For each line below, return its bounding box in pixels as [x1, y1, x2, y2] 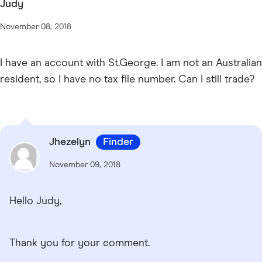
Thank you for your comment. [9, 237, 150, 249]
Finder [103, 136, 133, 147]
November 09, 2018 [49, 160, 120, 169]
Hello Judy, [9, 195, 61, 206]
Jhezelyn [49, 136, 94, 147]
